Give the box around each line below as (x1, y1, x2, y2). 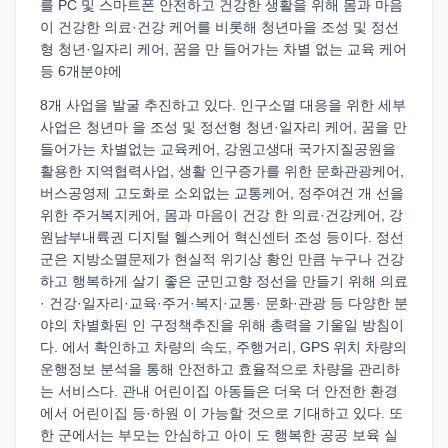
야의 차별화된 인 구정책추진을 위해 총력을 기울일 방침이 (40, 317, 404, 333)
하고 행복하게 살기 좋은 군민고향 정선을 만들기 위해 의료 (40, 273, 408, 289)
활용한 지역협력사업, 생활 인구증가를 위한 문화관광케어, (40, 163, 404, 179)
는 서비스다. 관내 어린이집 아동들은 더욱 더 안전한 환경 (40, 383, 398, 399)
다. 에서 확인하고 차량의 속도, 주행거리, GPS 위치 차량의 (40, 339, 407, 355)
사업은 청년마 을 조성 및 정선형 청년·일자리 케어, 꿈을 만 (40, 119, 407, 135)
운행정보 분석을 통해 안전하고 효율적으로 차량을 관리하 (40, 361, 400, 377)
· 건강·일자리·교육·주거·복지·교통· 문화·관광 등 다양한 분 (40, 295, 408, 311)
